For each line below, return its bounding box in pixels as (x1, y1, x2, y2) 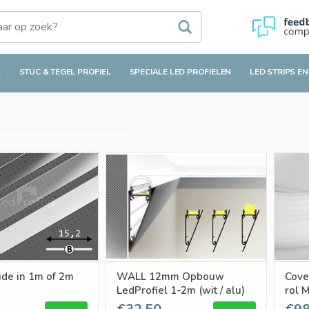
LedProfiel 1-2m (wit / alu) (116, 283, 245, 297)
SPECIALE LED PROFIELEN (129, 66, 232, 78)
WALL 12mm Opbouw (116, 269, 224, 283)
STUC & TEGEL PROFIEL (19, 66, 111, 78)
